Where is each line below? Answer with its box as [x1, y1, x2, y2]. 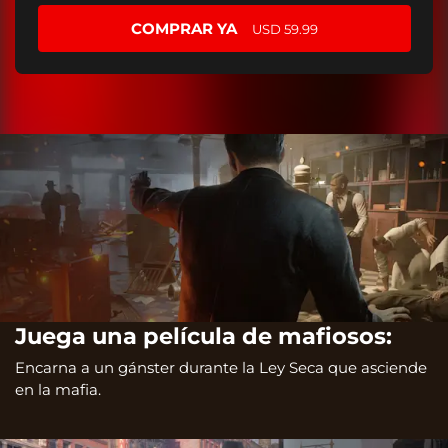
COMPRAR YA [130, 18, 237, 38]
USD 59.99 [251, 20, 318, 37]
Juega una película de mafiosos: [15, 321, 392, 350]
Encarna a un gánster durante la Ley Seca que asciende [15, 358, 427, 378]
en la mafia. [15, 380, 101, 400]
